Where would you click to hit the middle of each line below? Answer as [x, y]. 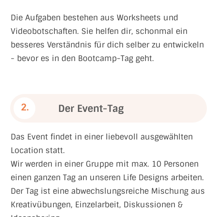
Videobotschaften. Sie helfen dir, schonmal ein [99, 31]
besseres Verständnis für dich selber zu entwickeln [107, 45]
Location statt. [38, 150]
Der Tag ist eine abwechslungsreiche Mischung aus [108, 191]
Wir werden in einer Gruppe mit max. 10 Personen [105, 164]
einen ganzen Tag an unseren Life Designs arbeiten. [107, 178]
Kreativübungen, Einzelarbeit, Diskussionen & [97, 205]
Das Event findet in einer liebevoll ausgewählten [102, 137]
